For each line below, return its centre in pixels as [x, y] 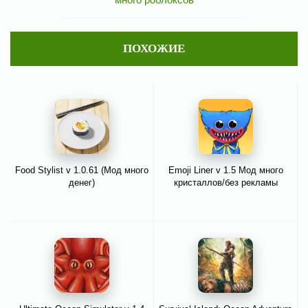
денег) [82, 183]
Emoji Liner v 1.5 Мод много [225, 170]
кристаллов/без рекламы [225, 183]
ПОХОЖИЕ [154, 49]
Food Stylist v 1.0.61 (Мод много [82, 170]
